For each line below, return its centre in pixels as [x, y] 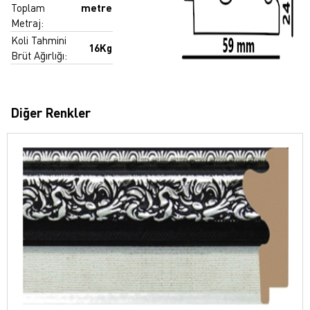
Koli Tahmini [39, 40]
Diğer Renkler [51, 112]
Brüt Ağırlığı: [39, 55]
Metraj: [27, 22]
